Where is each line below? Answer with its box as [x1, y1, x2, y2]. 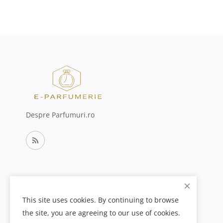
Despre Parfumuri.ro [26, 110, 95, 119]
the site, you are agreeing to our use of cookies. [22, 208, 180, 218]
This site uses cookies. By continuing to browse [22, 195, 179, 205]
